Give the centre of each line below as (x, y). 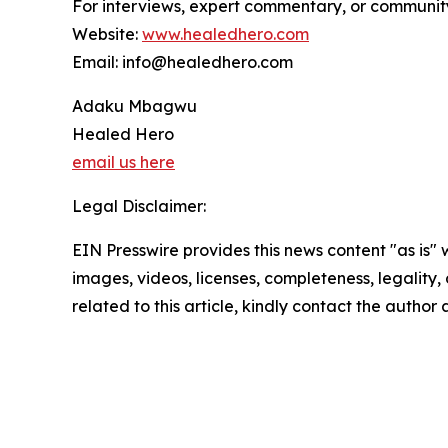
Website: (107, 34)
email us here (123, 162)
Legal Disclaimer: (139, 206)
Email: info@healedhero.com (182, 62)
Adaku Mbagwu (134, 106)
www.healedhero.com (225, 34)
